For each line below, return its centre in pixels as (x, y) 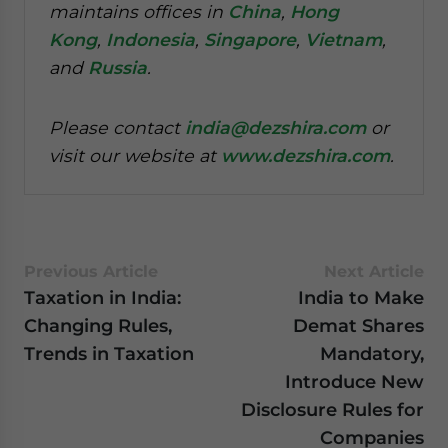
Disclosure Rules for (332, 409)
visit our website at (135, 155)
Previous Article (91, 271)
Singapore (250, 39)
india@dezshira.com (275, 127)
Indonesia (150, 39)
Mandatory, (372, 353)
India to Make (361, 297)
